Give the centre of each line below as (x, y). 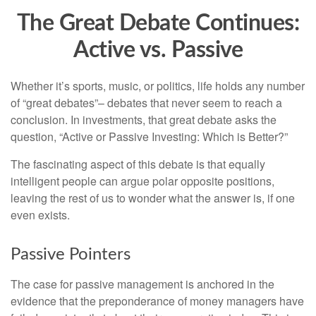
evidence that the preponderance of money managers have (157, 301)
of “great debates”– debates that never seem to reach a (146, 103)
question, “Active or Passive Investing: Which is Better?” (149, 136)
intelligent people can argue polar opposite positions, (142, 181)
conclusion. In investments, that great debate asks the (144, 120)
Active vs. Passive (158, 50)
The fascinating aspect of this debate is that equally (138, 164)
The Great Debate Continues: (158, 23)
